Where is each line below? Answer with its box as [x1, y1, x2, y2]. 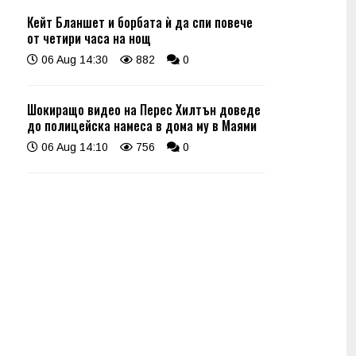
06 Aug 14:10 [38, 141, 108, 153]
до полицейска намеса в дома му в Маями [27, 116, 257, 135]
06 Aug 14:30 [38, 53, 108, 66]
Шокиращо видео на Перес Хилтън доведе [27, 100, 261, 119]
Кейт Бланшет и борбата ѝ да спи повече [27, 13, 253, 32]
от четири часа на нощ [27, 29, 151, 48]
